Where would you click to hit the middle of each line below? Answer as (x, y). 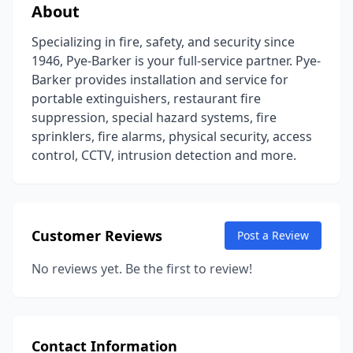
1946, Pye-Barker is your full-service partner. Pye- (176, 61)
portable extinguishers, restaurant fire (146, 98)
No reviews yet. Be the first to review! (142, 269)
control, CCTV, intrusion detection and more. (164, 155)
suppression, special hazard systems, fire (154, 117)
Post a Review (273, 235)
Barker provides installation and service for (160, 80)
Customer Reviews (97, 236)
